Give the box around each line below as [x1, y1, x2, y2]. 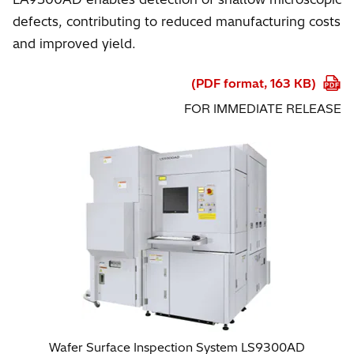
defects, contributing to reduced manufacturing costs [13, 13, 341, 29]
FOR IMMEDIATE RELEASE [184, 100, 341, 116]
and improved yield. [13, 35, 136, 51]
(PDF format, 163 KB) [191, 75, 319, 91]
